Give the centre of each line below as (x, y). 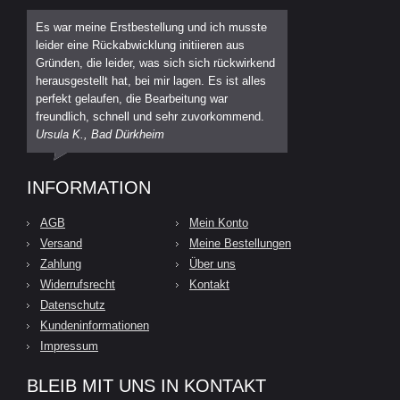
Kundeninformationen (95, 325)
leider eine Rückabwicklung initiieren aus (140, 45)
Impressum (69, 346)
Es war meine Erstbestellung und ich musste (151, 27)
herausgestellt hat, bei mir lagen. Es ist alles (151, 80)
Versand (61, 243)
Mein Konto (219, 222)
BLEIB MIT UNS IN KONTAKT (146, 385)
